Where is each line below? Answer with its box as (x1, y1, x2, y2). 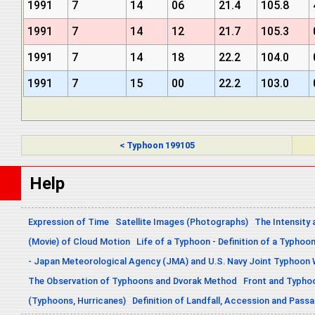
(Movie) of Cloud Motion (28, 236, 130, 247)
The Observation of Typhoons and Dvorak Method (28, 275, 237, 286)
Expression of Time (28, 216, 109, 227)
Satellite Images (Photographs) (115, 216, 248, 227)
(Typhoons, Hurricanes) (28, 295, 126, 306)
